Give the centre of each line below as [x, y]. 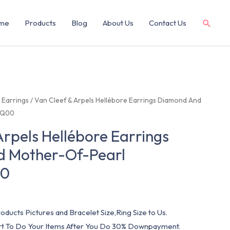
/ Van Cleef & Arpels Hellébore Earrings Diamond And [115, 100]
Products [40, 23]
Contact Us [168, 23]
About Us [118, 23]
